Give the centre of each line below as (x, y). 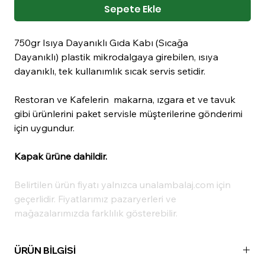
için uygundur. (44, 128)
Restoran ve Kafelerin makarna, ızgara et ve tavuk (125, 100)
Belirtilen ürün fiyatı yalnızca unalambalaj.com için (122, 185)
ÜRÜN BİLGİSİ (45, 251)
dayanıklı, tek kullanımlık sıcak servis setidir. (111, 71)
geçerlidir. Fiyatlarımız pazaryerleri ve (95, 199)
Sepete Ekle (132, 9)
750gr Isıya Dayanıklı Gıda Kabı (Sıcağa (101, 43)
